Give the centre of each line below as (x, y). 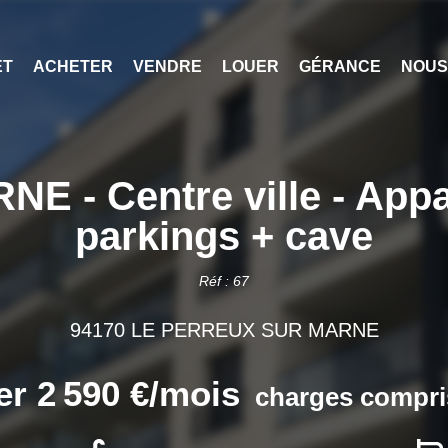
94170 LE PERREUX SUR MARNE (224, 329)
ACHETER (72, 66)
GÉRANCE (339, 66)
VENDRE (167, 66)
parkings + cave (224, 235)
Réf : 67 (224, 280)
